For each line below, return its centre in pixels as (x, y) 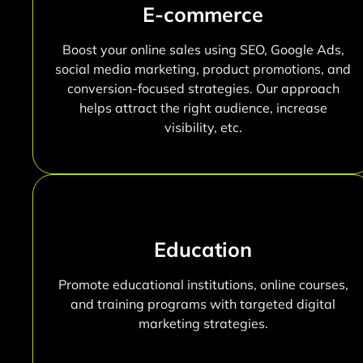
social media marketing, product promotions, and (203, 69)
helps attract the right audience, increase (203, 108)
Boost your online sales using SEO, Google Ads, (203, 50)
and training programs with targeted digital (203, 304)
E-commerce (203, 15)
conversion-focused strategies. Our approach (203, 89)
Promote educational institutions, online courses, (203, 285)
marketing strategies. (203, 324)
